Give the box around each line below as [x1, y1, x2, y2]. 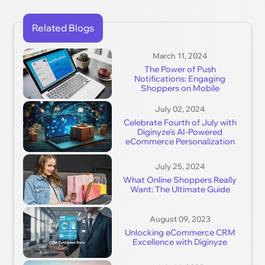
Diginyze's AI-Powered [137, 126, 222, 137]
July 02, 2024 [155, 104, 205, 114]
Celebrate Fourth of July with [123, 117, 237, 128]
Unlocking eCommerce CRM [124, 227, 235, 238]
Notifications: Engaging [134, 73, 225, 85]
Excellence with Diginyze [132, 237, 227, 248]
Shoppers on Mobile [140, 83, 219, 94]
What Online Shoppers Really [123, 174, 237, 185]
